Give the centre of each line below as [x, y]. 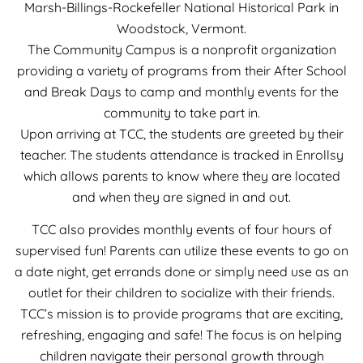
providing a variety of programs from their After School [181, 70]
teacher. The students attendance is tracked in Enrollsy [181, 154]
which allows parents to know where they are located [181, 175]
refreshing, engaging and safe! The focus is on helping [181, 335]
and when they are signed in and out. [181, 196]
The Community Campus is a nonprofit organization [181, 49]
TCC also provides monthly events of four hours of [181, 230]
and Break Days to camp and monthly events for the [181, 91]
